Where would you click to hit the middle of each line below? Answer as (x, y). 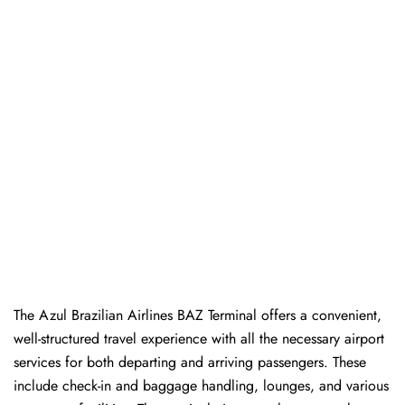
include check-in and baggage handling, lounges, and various (201, 386)
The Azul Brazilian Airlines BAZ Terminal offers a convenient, (198, 316)
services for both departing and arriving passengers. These (190, 363)
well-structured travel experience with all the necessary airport (199, 339)
